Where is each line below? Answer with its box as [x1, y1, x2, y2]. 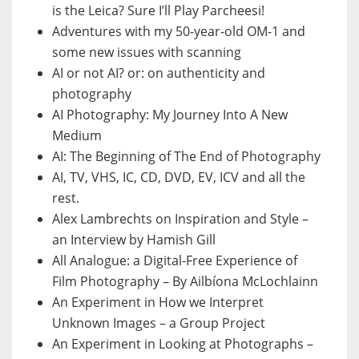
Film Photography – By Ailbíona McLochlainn [52, 272, 318, 291]
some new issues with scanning [52, 43, 241, 62]
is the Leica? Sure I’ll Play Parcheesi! [52, 2, 264, 20]
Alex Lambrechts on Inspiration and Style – [52, 210, 309, 228]
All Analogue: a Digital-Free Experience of [52, 252, 297, 270]
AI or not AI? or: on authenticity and [52, 64, 265, 83]
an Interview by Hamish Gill [52, 231, 216, 249]
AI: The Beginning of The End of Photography [52, 147, 321, 166]
